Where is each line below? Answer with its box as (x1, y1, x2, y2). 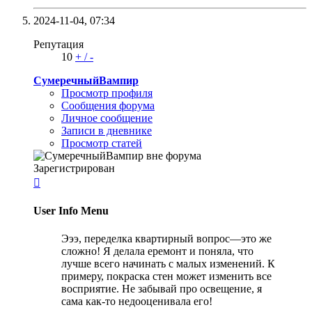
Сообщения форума (61, 100, 155, 112)
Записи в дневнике (61, 125, 152, 137)
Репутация (33, 38, 84, 51)
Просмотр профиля (61, 87, 153, 100)
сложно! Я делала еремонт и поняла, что (61, 244, 253, 257)
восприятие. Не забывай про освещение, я (61, 282, 262, 295)
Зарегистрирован (33, 162, 115, 175)
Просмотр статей (61, 137, 142, 150)
